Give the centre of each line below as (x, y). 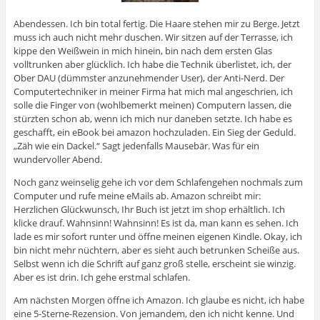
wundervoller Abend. (57, 160)
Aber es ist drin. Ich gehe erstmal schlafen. (101, 277)
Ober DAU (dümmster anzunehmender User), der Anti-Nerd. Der (149, 78)
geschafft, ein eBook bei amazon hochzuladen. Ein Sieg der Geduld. (154, 132)
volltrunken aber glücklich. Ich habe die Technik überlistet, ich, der (152, 65)
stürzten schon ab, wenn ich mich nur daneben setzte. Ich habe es (152, 119)
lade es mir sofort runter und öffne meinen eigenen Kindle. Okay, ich (157, 237)
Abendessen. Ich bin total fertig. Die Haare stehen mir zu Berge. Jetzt (156, 24)
